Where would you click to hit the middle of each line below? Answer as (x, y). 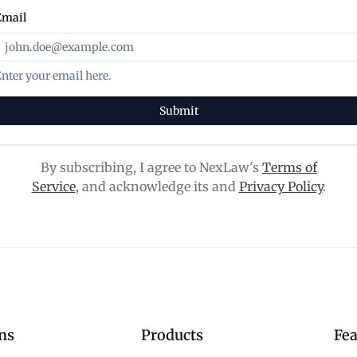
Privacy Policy (280, 186)
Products (172, 335)
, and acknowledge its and (157, 186)
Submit (178, 111)
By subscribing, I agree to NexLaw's (151, 167)
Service (53, 186)
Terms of (289, 167)
